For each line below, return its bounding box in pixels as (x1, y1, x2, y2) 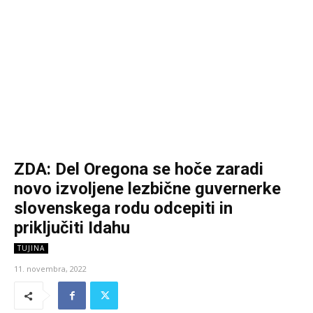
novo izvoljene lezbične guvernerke (14, 179, 281, 199)
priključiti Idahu (14, 218, 130, 238)
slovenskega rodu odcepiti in (14, 198, 233, 219)
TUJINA (17, 243, 45, 254)
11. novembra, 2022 (14, 263, 87, 275)
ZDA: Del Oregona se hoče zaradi (14, 159, 263, 180)
